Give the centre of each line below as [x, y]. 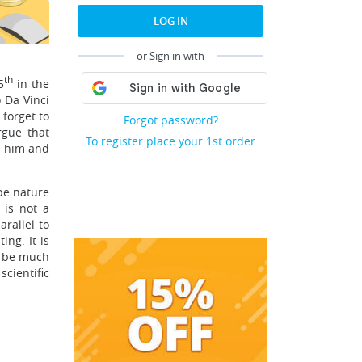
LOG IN [170, 21]
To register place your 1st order [170, 141]
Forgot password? [170, 120]
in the [32, 83]
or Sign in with [170, 56]
